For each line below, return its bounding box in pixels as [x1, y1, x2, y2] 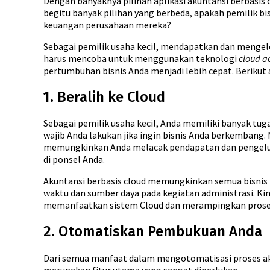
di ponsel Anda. [43, 153, 105, 166]
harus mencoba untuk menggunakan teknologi [43, 52, 239, 64]
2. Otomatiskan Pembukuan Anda [43, 223, 262, 240]
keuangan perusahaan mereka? [43, 18, 171, 31]
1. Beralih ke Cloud [43, 88, 165, 105]
